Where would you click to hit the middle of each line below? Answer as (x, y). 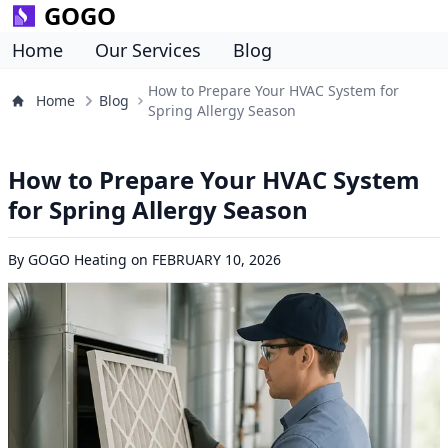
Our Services (148, 50)
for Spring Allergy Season (158, 209)
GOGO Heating (77, 259)
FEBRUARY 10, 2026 (216, 259)
